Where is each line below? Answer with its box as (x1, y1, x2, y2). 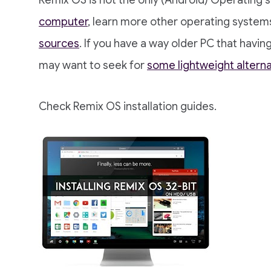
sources (39, 37, 79, 50)
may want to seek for (39, 59, 147, 72)
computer (39, 15, 88, 28)
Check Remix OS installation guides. (39, 100, 217, 113)
